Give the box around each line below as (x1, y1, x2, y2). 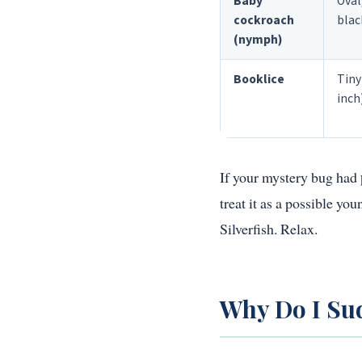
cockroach (234, 11, 294, 30)
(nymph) (234, 31, 282, 49)
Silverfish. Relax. (220, 219, 318, 239)
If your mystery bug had (220, 167, 360, 187)
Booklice (234, 70, 284, 89)
